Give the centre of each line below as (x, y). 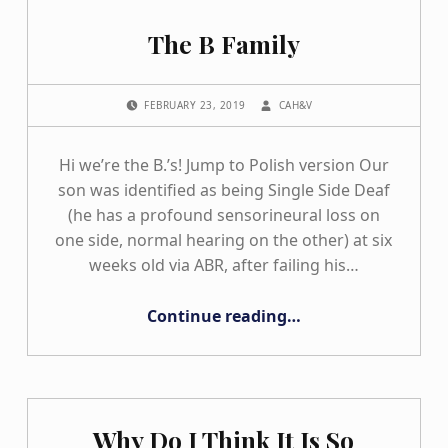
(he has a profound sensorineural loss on (223, 215)
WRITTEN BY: (287, 95)
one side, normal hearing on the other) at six (224, 240)
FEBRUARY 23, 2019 (197, 105)
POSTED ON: (154, 95)
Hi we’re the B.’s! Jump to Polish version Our (223, 165)
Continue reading (216, 316)
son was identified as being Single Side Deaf (223, 190)
